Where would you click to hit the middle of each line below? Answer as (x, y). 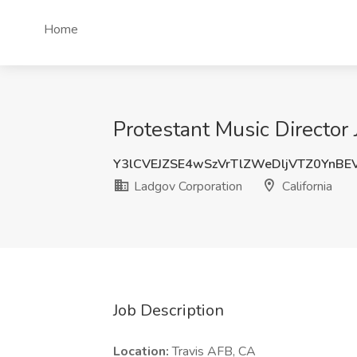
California (306, 186)
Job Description (169, 310)
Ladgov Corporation (186, 186)
